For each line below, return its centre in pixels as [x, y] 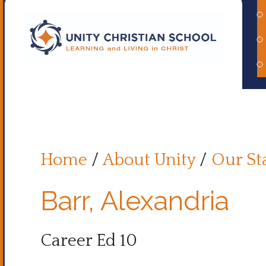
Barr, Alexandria [135, 201]
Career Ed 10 [89, 241]
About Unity [149, 160]
